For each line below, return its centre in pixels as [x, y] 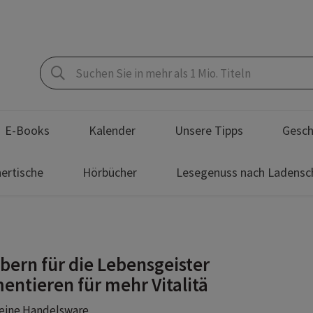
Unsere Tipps [209, 130]
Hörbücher [110, 172]
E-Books [27, 130]
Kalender [112, 130]
